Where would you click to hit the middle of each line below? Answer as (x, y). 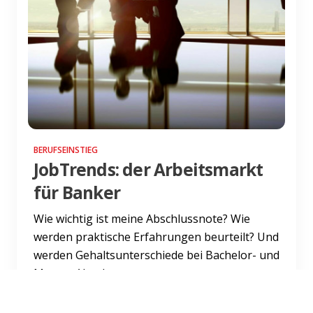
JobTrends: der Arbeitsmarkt (148, 169)
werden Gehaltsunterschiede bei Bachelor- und (156, 255)
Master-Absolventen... (90, 273)
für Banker (77, 192)
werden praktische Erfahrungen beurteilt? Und (156, 236)
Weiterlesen (67, 297)
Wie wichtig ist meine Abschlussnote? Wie (142, 218)
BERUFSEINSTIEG (66, 150)
